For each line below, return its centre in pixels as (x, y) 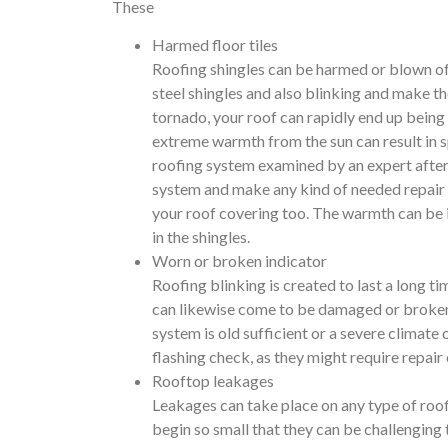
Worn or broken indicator (239, 261)
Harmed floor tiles (215, 45)
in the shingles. (201, 237)
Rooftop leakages (213, 381)
